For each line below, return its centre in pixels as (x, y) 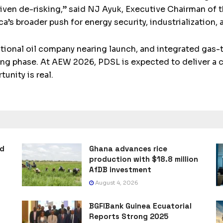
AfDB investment (120, 170)
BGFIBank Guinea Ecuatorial (140, 206)
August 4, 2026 (116, 183)
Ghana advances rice (128, 149)
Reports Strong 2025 (129, 217)
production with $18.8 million (144, 159)
